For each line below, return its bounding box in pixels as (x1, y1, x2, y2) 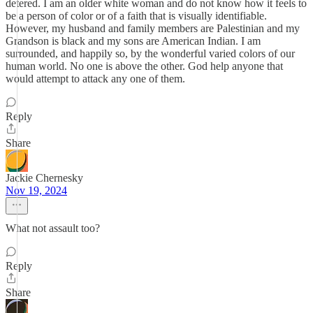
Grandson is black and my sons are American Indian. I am (6, 35, 261, 47)
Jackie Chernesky (6, 172, 83, 184)
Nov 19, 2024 (6, 184, 67, 196)
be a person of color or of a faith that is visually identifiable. (6, 10, 267, 22)
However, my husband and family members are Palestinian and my (6, 22, 300, 34)
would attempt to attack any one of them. (6, 73, 185, 85)
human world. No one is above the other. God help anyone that (6, 60, 283, 72)
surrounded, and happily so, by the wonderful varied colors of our (6, 48, 295, 59)
